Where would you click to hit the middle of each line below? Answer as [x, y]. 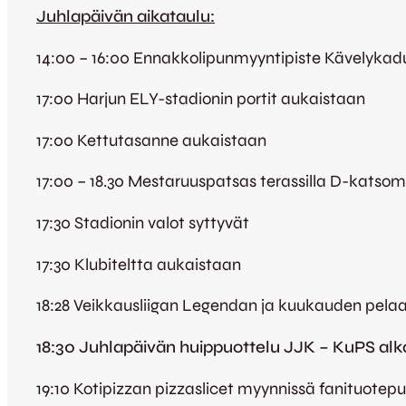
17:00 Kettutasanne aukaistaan [151, 140]
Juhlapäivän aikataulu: [126, 16]
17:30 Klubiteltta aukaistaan [139, 264]
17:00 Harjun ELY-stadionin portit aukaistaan [201, 99]
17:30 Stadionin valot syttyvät [143, 223]
